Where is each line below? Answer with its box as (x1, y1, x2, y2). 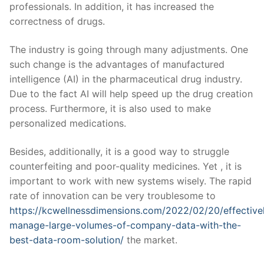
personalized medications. (9, 117, 126, 130)
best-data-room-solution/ (9, 233, 124, 246)
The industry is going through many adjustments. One (9, 44, 248, 56)
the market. (124, 233, 177, 246)
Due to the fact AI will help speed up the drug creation (9, 88, 253, 100)
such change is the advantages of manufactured (9, 58, 225, 71)
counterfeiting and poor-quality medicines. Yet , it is (9, 160, 242, 172)
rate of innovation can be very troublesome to (9, 189, 216, 202)
